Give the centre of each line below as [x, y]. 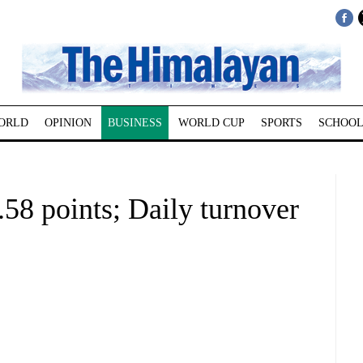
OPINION [68, 123]
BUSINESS [135, 123]
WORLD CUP [211, 123]
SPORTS [281, 123]
